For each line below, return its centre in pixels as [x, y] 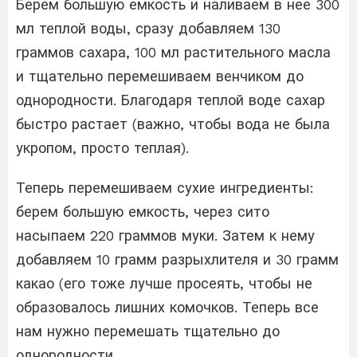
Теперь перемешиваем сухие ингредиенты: [165, 187]
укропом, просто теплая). [102, 147]
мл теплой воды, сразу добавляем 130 [148, 28]
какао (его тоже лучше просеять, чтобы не [164, 283]
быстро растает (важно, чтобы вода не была [173, 124]
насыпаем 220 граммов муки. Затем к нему [165, 235]
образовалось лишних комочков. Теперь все [167, 307]
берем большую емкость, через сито [143, 211]
